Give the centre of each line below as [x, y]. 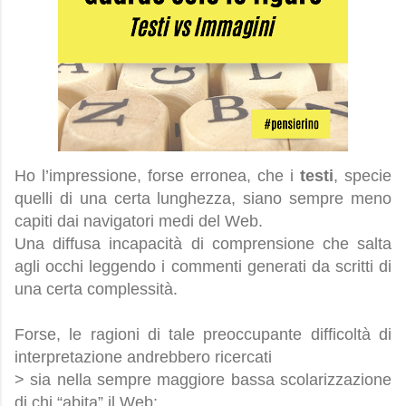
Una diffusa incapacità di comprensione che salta [203, 244]
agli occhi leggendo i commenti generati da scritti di [203, 267]
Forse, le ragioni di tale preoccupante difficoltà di [203, 335]
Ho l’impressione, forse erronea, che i [157, 176]
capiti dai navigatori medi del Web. [139, 222]
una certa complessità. [96, 290]
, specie [362, 176]
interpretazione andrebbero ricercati [143, 358]
